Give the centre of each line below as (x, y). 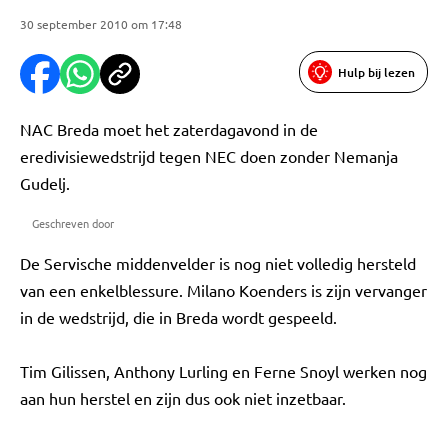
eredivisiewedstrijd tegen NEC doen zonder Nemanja (209, 156)
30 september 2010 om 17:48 (101, 24)
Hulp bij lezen (376, 72)
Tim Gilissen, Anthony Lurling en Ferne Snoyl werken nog (223, 371)
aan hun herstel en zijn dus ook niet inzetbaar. (183, 398)
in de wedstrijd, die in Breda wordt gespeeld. (178, 317)
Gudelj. (45, 183)
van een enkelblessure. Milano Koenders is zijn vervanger (223, 290)
